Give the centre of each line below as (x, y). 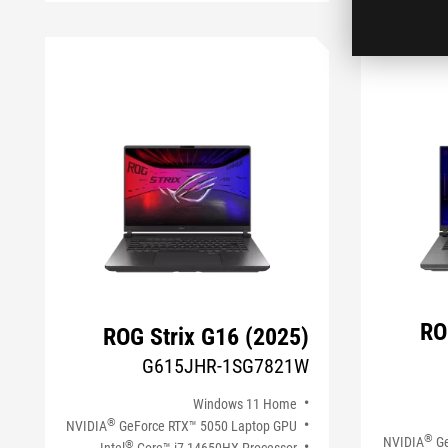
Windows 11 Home (245, 404)
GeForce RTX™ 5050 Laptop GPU (207, 426)
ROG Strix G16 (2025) (206, 336)
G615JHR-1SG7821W (226, 365)
